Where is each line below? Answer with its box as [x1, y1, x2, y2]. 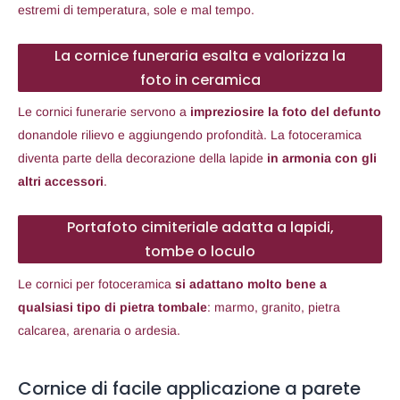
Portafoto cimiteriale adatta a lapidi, [66, 217, 334, 238]
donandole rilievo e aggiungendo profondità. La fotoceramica [18, 128, 362, 143]
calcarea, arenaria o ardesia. [18, 322, 180, 337]
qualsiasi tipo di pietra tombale [18, 299, 207, 314]
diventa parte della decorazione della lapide [18, 151, 267, 166]
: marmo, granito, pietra [207, 299, 340, 314]
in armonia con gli [267, 151, 377, 166]
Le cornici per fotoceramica [18, 276, 175, 291]
